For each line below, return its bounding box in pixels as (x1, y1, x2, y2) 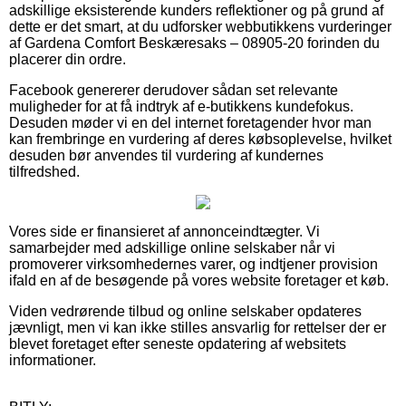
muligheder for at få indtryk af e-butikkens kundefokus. (9, 98, 353, 114)
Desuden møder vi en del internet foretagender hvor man (9, 114, 372, 130)
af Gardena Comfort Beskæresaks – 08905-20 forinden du (9, 34, 380, 51)
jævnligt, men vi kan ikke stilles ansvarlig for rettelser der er (9, 319, 386, 335)
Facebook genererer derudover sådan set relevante (9, 82, 338, 98)
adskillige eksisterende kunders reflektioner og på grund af (9, 2, 383, 18)
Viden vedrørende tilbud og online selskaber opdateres (9, 303, 362, 319)
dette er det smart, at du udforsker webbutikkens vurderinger (9, 18, 391, 34)
